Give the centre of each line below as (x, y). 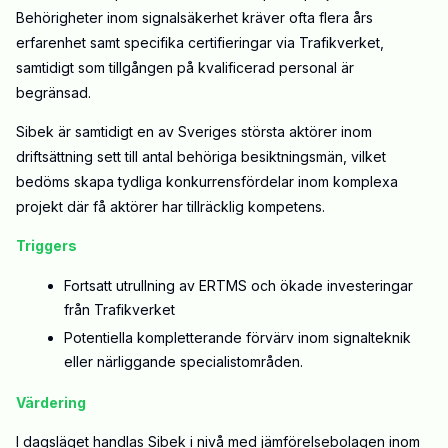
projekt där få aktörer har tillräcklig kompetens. (170, 207)
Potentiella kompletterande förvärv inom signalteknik (237, 338)
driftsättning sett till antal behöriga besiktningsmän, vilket (201, 157)
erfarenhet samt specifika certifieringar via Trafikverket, (200, 43)
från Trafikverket (119, 310)
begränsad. (53, 93)
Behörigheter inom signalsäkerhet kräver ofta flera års (194, 18)
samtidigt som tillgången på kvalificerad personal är (185, 68)
